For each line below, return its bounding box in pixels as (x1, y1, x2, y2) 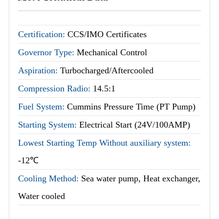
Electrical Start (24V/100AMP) (79, 120, 190, 130)
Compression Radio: (18, 84, 93, 94)
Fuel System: (18, 102, 67, 112)
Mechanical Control (77, 47, 147, 58)
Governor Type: (18, 47, 77, 58)
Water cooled (18, 191, 65, 201)
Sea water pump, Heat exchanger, (81, 174, 200, 184)
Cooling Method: (18, 174, 81, 184)
